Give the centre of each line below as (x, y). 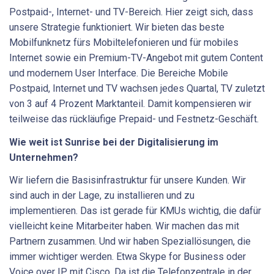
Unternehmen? (44, 157)
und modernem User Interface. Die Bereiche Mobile (119, 73)
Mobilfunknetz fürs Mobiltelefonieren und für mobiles (124, 43)
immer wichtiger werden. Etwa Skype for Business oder (128, 257)
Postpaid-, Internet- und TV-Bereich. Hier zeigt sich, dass (131, 12)
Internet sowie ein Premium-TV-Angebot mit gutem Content (136, 58)
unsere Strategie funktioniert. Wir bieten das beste (117, 28)
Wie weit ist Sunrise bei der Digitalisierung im (114, 142)
